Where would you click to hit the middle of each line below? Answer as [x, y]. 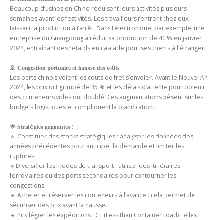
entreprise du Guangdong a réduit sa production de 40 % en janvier [106, 38]
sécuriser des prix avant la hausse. [58, 205]
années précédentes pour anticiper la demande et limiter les [97, 146]
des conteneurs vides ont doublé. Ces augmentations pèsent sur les [107, 97]
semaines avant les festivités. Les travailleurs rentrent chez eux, [100, 19]
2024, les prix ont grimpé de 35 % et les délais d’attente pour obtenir [108, 87]
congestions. [28, 186]
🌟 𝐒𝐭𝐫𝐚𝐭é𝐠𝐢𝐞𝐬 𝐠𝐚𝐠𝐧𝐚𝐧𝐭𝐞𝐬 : [41, 127]
